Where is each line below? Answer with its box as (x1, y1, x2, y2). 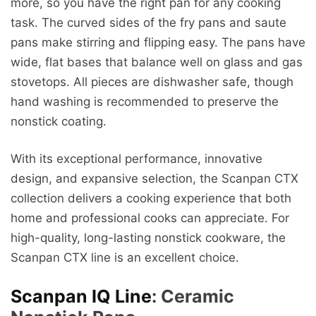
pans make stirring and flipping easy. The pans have (11, 35, 305, 49)
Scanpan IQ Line (11, 285, 152, 307)
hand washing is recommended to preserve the (11, 94, 279, 109)
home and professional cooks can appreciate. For (11, 211, 289, 226)
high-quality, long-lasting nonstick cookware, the (11, 231, 286, 245)
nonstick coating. (11, 114, 107, 128)
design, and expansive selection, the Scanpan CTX (11, 171, 298, 186)
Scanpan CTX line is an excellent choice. (11, 250, 239, 265)
